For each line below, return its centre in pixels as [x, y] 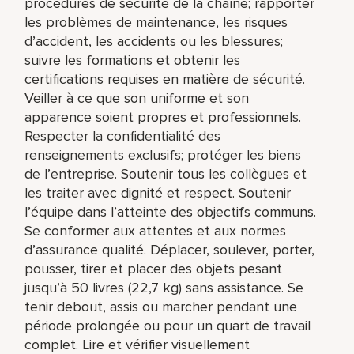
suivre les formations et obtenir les [133, 60]
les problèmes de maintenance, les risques [156, 22]
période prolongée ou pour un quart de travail [168, 325]
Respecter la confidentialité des [123, 136]
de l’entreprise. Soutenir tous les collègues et [166, 173]
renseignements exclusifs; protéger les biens [163, 154]
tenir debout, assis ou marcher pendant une [161, 306]
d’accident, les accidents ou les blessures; [154, 41]
